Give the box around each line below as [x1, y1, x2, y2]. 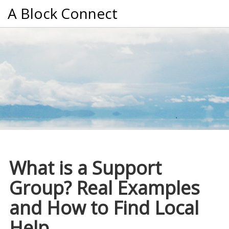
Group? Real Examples [9, 175, 200, 200]
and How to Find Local [9, 195, 199, 220]
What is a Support [9, 155, 162, 180]
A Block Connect [8, 4, 118, 23]
